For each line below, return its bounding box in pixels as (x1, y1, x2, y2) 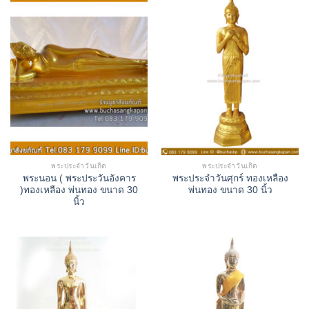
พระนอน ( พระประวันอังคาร (22, 172, 136, 183)
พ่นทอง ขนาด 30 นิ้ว (188, 184, 272, 195)
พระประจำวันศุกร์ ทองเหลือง (172, 172, 288, 183)
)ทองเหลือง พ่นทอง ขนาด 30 (20, 184, 138, 195)
